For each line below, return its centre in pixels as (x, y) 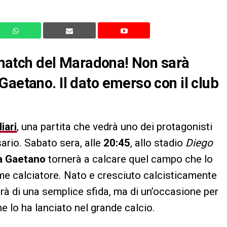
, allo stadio (157, 143)
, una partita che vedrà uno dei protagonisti (115, 126)
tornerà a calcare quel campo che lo (129, 159)
